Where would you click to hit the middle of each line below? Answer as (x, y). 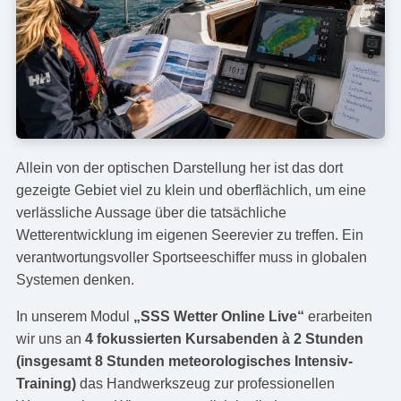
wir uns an (50, 339)
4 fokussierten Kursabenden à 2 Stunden (224, 339)
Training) (46, 384)
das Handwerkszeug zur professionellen (205, 384)
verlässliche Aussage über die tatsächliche (151, 213)
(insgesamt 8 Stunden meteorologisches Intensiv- (184, 362)
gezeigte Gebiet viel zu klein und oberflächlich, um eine (191, 191)
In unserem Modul (74, 317)
